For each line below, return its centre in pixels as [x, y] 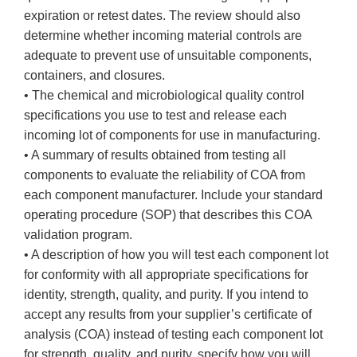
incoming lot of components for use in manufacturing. [172, 135]
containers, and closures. [94, 76]
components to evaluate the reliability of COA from [165, 175]
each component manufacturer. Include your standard [173, 195]
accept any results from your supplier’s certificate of [168, 315]
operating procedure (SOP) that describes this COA [168, 215]
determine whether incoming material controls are [163, 36]
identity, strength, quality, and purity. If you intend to [166, 295]
